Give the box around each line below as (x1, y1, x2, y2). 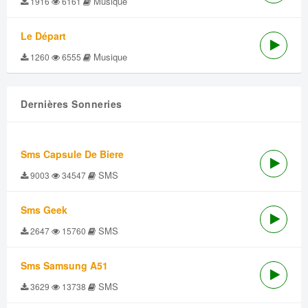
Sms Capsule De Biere (21, 147, 124, 161)
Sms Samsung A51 (21, 258, 108, 272)
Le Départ (21, 29, 66, 43)
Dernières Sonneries (21, 97, 122, 111)
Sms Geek (21, 203, 67, 217)
